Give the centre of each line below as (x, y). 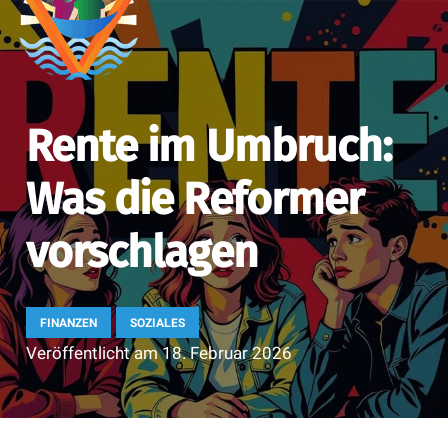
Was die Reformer (194, 200)
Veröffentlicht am (93, 353)
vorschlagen (141, 253)
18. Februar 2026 (226, 353)
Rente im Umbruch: (209, 147)
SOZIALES (158, 322)
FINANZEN (68, 322)
